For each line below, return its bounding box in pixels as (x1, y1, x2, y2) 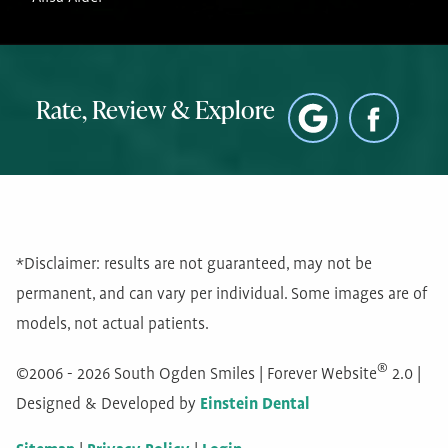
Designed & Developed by (16, 395, 200, 415)
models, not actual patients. (16, 315, 209, 335)
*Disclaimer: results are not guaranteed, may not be (16, 255, 372, 275)
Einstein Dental (200, 395, 310, 415)
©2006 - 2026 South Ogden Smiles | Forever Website (16, 365, 377, 385)
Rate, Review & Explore (35, 92, 275, 128)
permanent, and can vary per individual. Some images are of (16, 285, 427, 305)
